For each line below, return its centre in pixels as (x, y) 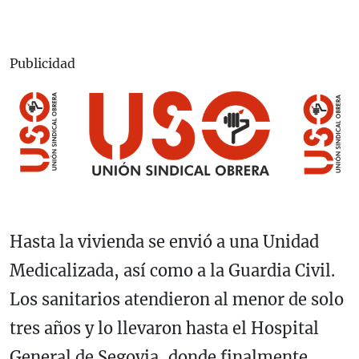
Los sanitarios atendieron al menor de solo (177, 299)
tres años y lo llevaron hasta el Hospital (164, 328)
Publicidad (42, 64)
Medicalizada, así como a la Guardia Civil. (172, 270)
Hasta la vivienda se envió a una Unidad (164, 241)
